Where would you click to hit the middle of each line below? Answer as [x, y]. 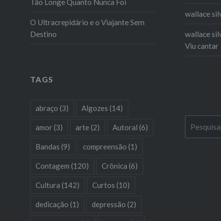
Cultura [48, 185]
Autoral [125, 127]
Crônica [114, 166]
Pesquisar [201, 121]
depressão [109, 204]
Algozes [94, 108]
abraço [47, 108]
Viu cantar [202, 46]
